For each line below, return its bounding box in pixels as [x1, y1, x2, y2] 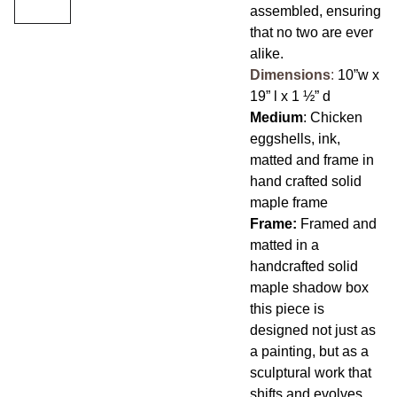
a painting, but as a [249, 344, 369, 359]
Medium [249, 110, 303, 125]
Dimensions [249, 67, 331, 82]
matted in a [249, 237, 319, 253]
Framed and [300, 216, 377, 231]
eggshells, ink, [249, 131, 340, 146]
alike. [249, 46, 284, 61]
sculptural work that [249, 365, 371, 380]
